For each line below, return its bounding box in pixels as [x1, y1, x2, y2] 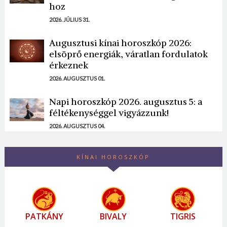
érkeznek [49, 59, 88, 71]
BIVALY [100, 210, 127, 222]
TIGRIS [170, 210, 196, 222]
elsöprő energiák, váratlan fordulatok [49, 48, 208, 60]
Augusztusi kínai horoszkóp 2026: [49, 36, 192, 49]
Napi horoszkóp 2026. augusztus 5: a [49, 95, 202, 107]
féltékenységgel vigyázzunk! [49, 106, 169, 119]
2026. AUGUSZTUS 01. [49, 74, 105, 82]
